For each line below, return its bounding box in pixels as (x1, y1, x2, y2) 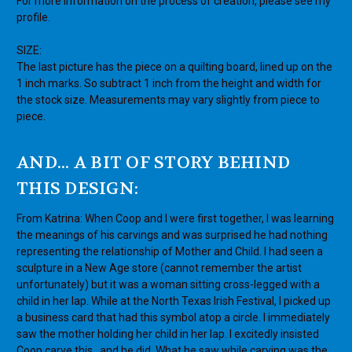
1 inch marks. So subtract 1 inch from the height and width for (16, 77, 321, 90)
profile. (16, 11, 50, 24)
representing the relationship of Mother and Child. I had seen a (16, 245, 323, 258)
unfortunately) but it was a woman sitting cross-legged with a (16, 278, 320, 291)
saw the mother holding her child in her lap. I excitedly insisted (16, 328, 319, 341)
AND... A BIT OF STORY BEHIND (16, 152, 290, 174)
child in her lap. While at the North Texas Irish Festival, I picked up (16, 295, 331, 308)
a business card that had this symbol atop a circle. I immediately (16, 311, 330, 324)
